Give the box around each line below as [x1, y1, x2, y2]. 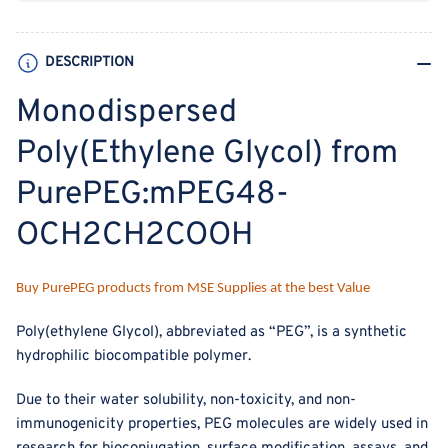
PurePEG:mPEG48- [16, 175, 289, 216]
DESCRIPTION [45, 54, 134, 72]
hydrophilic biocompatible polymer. [16, 347, 251, 367]
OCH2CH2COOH [16, 216, 253, 257]
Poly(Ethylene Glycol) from [16, 134, 398, 175]
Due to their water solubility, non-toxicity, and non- [16, 391, 356, 411]
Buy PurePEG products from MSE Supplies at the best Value [16, 281, 370, 297]
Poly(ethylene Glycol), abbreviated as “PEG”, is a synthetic [16, 323, 407, 343]
